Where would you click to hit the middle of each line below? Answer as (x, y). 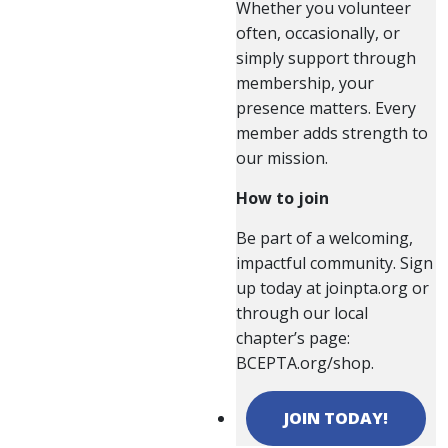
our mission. (282, 158)
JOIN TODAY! (336, 418)
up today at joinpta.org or (332, 288)
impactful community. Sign (334, 263)
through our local (302, 313)
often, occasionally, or (318, 33)
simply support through (326, 58)
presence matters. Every (326, 108)
